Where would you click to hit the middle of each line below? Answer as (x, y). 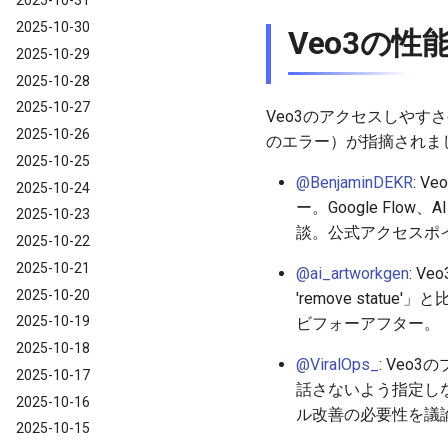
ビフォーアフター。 (368, 324)
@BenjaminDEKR (354, 183)
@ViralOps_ (337, 365)
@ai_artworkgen (352, 274)
